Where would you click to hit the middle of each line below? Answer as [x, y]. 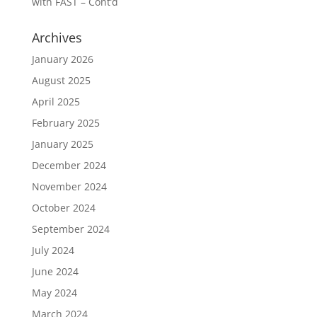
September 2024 [70, 229]
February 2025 [65, 123]
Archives [57, 38]
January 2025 [62, 144]
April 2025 [56, 102]
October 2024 [63, 208]
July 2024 [53, 250]
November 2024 [69, 187]
